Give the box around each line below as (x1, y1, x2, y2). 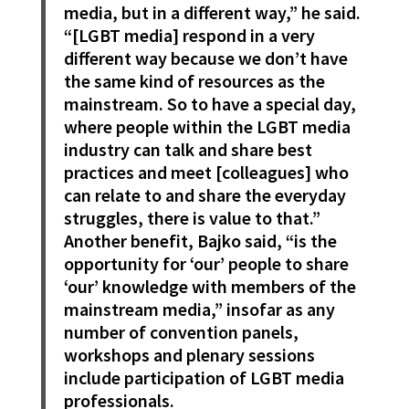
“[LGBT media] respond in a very (63, 24, 315, 47)
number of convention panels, (63, 320, 299, 344)
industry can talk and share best (63, 138, 312, 162)
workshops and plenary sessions (63, 343, 315, 367)
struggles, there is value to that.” (63, 206, 320, 230)
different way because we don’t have (63, 47, 348, 70)
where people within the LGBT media (63, 115, 351, 139)
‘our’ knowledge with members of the (63, 275, 356, 299)
